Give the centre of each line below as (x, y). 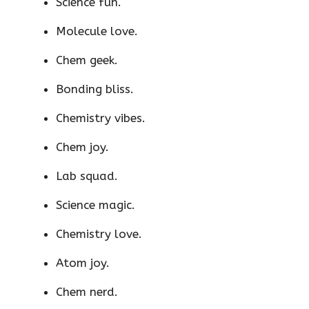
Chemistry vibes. (101, 118)
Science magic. (96, 205)
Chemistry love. (99, 234)
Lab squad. (87, 176)
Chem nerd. (87, 292)
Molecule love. (97, 31)
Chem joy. (82, 147)
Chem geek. (87, 60)
